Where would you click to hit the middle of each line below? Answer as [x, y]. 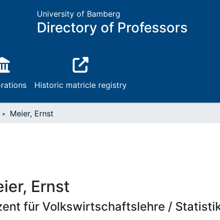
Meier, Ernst [32, 113]
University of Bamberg [78, 14]
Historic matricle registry [81, 85]
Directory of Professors [112, 27]
